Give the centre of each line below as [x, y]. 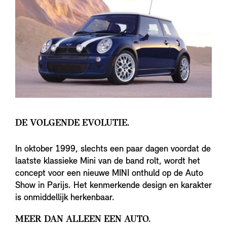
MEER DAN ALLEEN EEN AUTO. [83, 220]
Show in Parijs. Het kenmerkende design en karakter [113, 186]
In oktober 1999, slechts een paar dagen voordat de [113, 149]
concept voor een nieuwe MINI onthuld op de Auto [109, 174]
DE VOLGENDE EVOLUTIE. [72, 123]
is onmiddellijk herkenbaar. [65, 198]
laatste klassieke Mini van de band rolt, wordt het [108, 162]
